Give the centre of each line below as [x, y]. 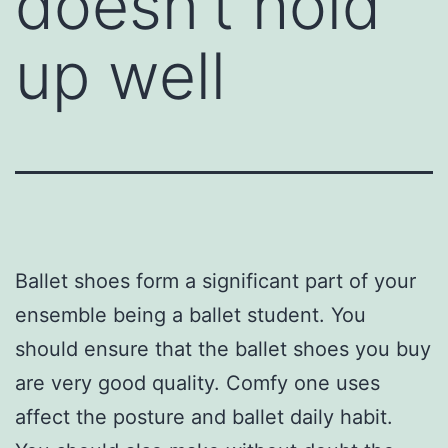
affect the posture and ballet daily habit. [204, 416]
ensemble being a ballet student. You [190, 314]
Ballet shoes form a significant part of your [215, 280]
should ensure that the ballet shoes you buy [223, 348]
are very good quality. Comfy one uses [197, 382]
